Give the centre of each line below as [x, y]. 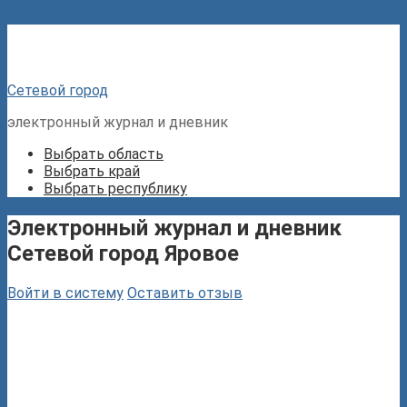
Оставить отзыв [185, 293]
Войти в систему [65, 293]
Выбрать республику [115, 189]
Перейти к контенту [77, 16]
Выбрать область [104, 154]
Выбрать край [92, 171]
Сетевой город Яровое [123, 253]
